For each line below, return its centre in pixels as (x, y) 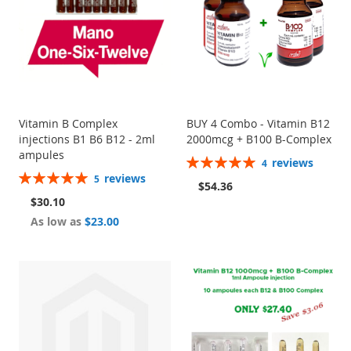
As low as (56, 222)
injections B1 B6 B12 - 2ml (87, 139)
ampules (41, 155)
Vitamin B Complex (68, 124)
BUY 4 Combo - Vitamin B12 (259, 124)
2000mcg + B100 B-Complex (259, 139)
